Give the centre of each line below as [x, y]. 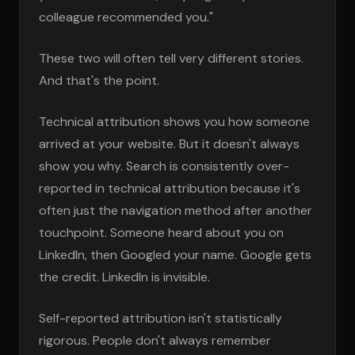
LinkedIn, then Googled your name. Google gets [175, 255]
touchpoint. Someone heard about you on [161, 233]
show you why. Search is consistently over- [164, 166]
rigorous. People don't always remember [155, 340]
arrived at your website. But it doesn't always [169, 144]
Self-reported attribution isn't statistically [160, 318]
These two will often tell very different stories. [171, 58]
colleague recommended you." [126, 17]
